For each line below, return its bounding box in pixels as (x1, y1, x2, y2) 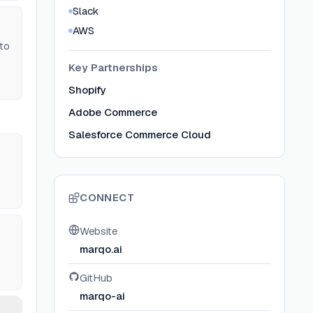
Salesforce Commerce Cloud (68, 128, 212, 141)
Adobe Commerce (68, 105, 158, 119)
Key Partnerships (68, 61, 159, 74)
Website (80, 224, 118, 238)
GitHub (80, 271, 113, 284)
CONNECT (80, 191, 134, 204)
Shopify (68, 83, 106, 96)
